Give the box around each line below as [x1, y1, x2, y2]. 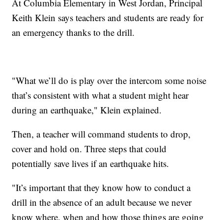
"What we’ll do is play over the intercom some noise [12, 74, 207, 87]
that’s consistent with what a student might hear [12, 89, 189, 102]
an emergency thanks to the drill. [12, 26, 135, 39]
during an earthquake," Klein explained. [12, 104, 162, 116]
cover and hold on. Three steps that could [12, 142, 167, 155]
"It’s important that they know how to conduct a [12, 181, 191, 194]
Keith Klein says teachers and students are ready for [12, 11, 204, 24]
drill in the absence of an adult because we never [12, 196, 192, 209]
